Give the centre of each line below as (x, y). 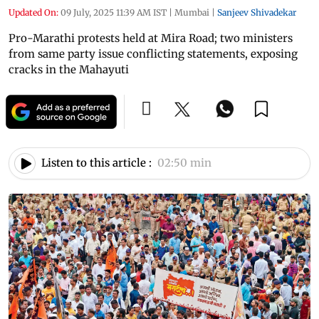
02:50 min (184, 163)
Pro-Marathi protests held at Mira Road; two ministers (151, 38)
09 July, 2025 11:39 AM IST (114, 12)
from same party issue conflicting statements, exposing (153, 53)
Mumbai (192, 12)
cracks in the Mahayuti (69, 69)
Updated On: (33, 12)
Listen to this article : (96, 163)
